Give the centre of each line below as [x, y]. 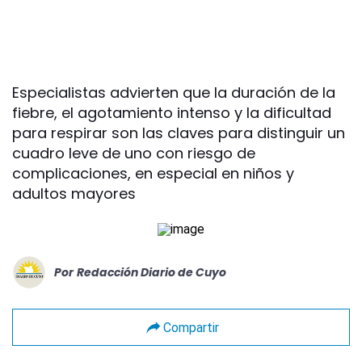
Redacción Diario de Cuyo [152, 272]
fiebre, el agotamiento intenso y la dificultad [172, 113]
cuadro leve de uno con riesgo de [134, 154]
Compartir [191, 327]
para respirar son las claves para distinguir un [179, 133]
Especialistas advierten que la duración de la [174, 93]
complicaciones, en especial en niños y [153, 174]
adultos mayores [74, 194]
